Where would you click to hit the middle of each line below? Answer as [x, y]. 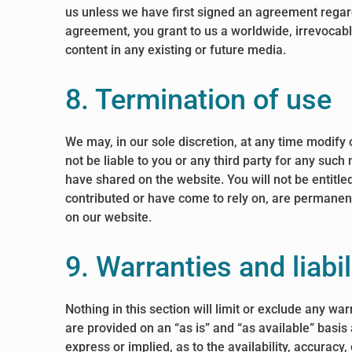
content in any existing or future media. [176, 50]
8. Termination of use [199, 100]
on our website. [109, 217]
